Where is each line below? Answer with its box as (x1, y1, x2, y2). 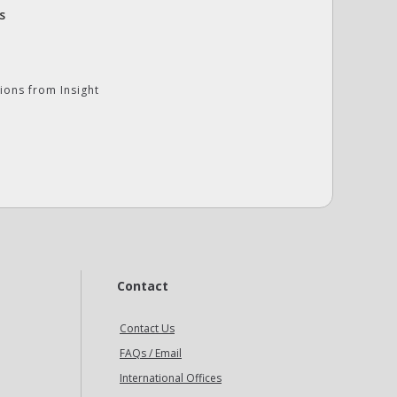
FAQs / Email (120, 346, 182, 361)
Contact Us (120, 321, 175, 336)
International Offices (120, 370, 222, 385)
